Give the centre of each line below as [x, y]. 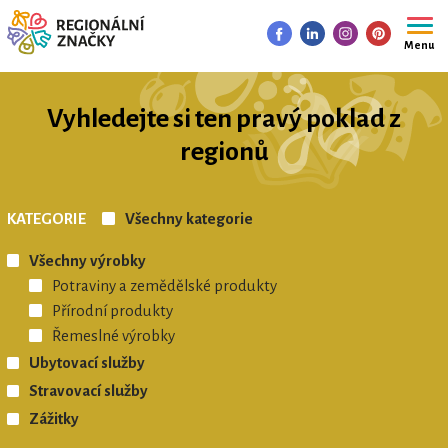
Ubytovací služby [87, 363]
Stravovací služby [89, 391]
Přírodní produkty [112, 310]
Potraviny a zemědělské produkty [164, 285]
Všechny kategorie [188, 218]
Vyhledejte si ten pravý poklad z [224, 118]
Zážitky [54, 418]
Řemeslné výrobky [113, 335]
